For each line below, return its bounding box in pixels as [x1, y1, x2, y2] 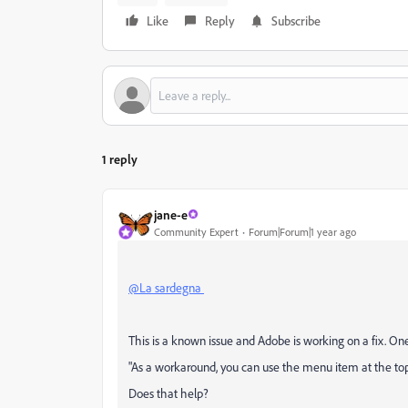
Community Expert [154, 224, 239, 239]
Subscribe [271, 13, 321, 28]
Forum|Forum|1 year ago [249, 224, 356, 239]
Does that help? [128, 385, 209, 401]
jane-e [154, 206, 188, 222]
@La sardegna [128, 280, 204, 295]
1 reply [102, 151, 138, 167]
